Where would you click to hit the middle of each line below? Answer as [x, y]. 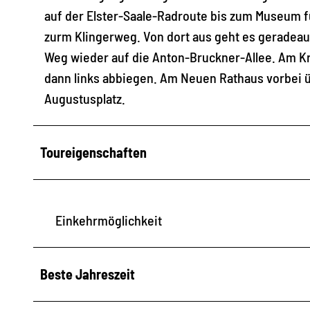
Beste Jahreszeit [88, 274]
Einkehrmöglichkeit [109, 220]
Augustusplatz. [86, 98]
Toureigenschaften [93, 152]
